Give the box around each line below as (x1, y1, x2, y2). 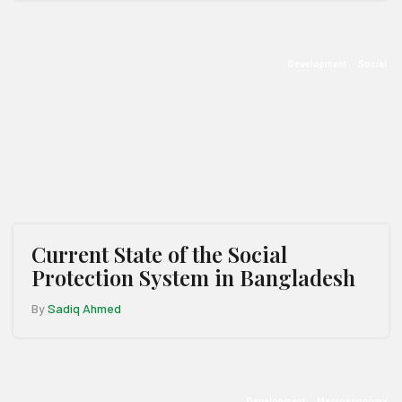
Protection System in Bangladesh (31, 263, 355, 292)
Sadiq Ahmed (48, 301, 121, 316)
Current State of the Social (31, 240, 287, 268)
